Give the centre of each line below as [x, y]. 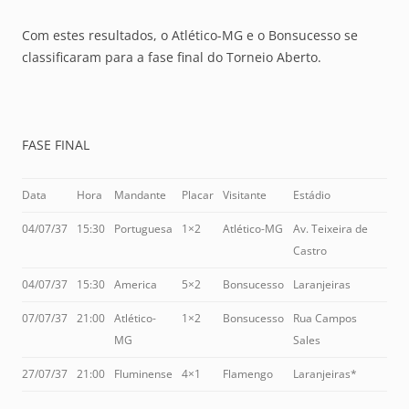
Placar [198, 194]
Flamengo [248, 373]
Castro [310, 250]
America [136, 284]
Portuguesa [143, 228]
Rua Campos [325, 318]
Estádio [312, 194]
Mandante [140, 194]
